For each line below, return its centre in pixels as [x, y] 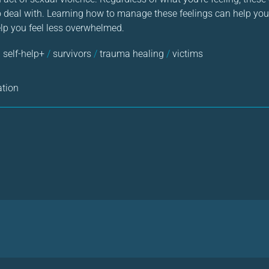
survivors [72, 53]
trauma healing [132, 53]
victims [186, 53]
